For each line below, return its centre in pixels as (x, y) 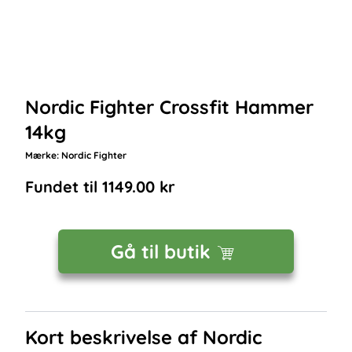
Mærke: (43, 155)
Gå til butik (160, 251)
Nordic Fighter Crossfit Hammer (169, 107)
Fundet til (64, 187)
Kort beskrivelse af (114, 337)
